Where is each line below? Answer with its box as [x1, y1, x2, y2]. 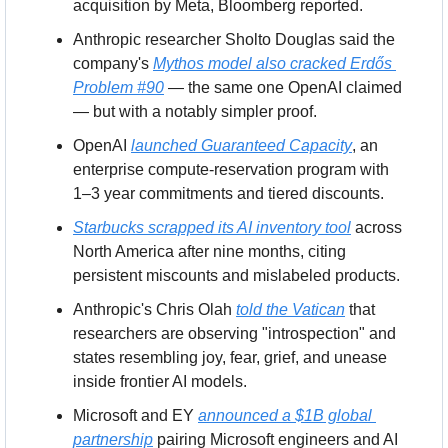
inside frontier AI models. [73, 372, 247, 390]
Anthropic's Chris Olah [73, 300, 236, 318]
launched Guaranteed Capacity [131, 136, 352, 154]
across [351, 218, 402, 236]
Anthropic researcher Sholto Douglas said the [73, 30, 395, 48]
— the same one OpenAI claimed [164, 78, 402, 96]
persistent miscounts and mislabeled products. [73, 266, 400, 284]
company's [73, 54, 153, 72]
